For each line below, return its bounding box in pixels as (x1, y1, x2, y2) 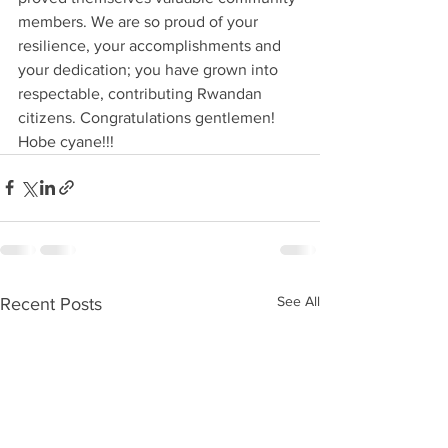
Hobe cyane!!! (18, 132, 114, 150)
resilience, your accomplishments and (18, 36, 285, 54)
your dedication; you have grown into (18, 60, 282, 78)
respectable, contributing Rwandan (18, 84, 266, 102)
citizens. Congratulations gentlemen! (18, 108, 279, 126)
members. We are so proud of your (18, 12, 262, 30)
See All (277, 292, 320, 309)
